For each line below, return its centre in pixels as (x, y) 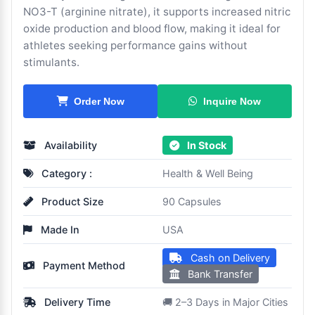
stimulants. (51, 62)
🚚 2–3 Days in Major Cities (225, 302)
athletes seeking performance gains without (135, 45)
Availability (69, 145)
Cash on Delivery (229, 257)
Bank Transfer (218, 274)
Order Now (99, 101)
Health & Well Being (208, 173)
